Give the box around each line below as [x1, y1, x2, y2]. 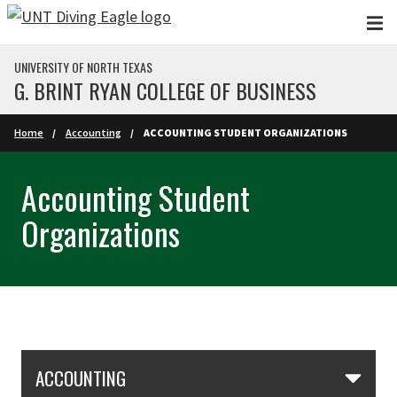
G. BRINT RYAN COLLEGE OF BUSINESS [14, 74, 316, 106]
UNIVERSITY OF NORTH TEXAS [14, 58, 152, 76]
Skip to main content [9, 11, 147, 31]
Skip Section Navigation [21, 352, 178, 372]
